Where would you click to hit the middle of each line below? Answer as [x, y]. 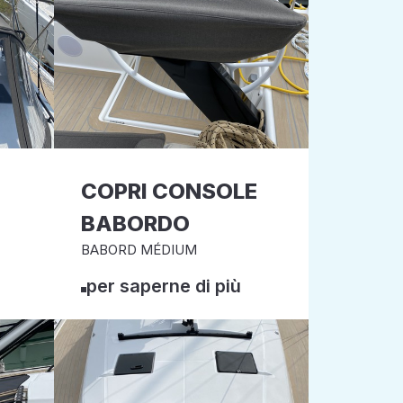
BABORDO [135, 224]
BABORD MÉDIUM [139, 250]
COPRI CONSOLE [169, 191]
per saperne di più [163, 286]
